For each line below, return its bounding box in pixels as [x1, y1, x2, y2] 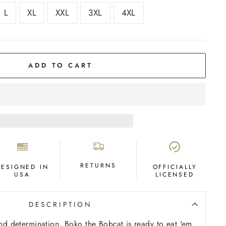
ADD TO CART [28, 60, 93, 70]
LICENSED [155, 169, 195, 179]
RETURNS [80, 160, 117, 170]
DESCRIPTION [29, 199, 92, 209]
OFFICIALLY [152, 162, 197, 172]
